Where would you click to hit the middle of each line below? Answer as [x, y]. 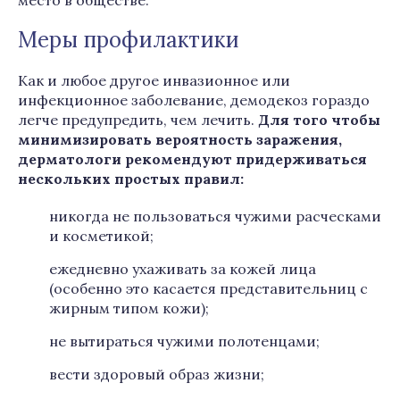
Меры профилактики [129, 40]
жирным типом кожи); [129, 308]
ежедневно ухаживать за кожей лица [183, 269]
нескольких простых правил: [131, 179]
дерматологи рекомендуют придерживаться [192, 159]
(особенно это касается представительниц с [208, 288]
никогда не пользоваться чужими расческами [215, 216]
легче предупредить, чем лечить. [138, 120]
